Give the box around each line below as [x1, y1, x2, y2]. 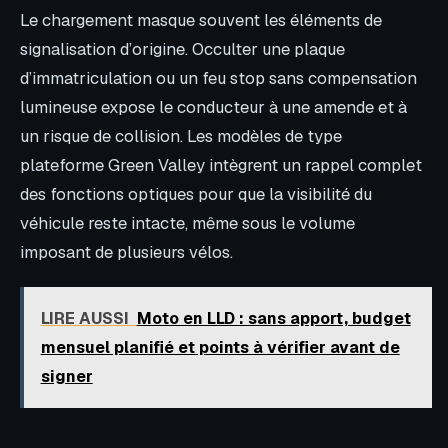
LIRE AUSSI [40, 308, 129, 330]
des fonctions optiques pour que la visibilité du [20, 182, 372, 205]
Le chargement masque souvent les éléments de [20, 8, 382, 31]
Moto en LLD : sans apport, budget [136, 308, 411, 330]
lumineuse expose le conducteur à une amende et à [20, 95, 407, 118]
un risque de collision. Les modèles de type [20, 124, 342, 147]
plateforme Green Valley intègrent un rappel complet [20, 153, 422, 176]
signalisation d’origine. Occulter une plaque [20, 37, 345, 60]
